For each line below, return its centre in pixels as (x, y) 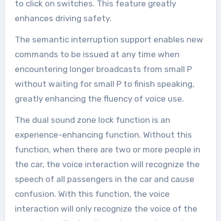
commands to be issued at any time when (97, 54)
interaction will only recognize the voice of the (106, 208)
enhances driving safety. (63, 18)
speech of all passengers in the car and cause (104, 179)
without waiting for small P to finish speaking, (104, 84)
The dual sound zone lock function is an (92, 120)
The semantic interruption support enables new (109, 39)
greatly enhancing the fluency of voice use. (99, 98)
